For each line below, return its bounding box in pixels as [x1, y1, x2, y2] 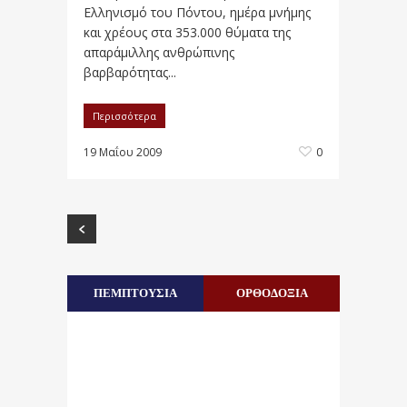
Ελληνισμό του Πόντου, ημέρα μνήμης [84, 4, 311, 21]
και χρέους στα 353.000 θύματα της [84, 24, 291, 41]
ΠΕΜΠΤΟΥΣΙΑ [94, 283, 177, 301]
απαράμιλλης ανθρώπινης [84, 44, 234, 61]
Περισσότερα [93, 109, 156, 123]
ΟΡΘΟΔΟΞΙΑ [235, 283, 308, 301]
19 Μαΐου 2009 [84, 144, 162, 160]
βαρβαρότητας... [84, 64, 176, 81]
